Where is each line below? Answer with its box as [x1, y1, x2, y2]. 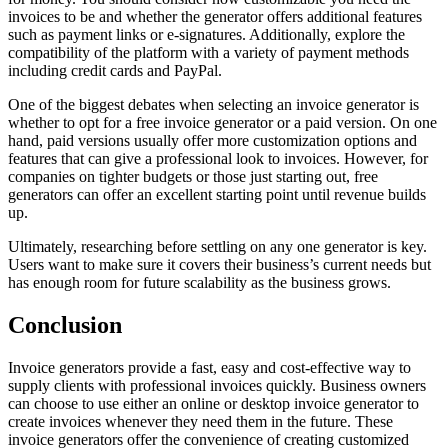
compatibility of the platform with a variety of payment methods [8, 44, 409, 62]
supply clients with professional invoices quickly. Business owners [8, 377, 426, 395]
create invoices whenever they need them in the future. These [8, 413, 393, 431]
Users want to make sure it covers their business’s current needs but [8, 256, 431, 274]
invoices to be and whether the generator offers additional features [8, 8, 422, 26]
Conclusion [8, 312, 122, 339]
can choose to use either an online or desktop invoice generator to [8, 395, 419, 413]
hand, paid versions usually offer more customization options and [8, 132, 417, 150]
